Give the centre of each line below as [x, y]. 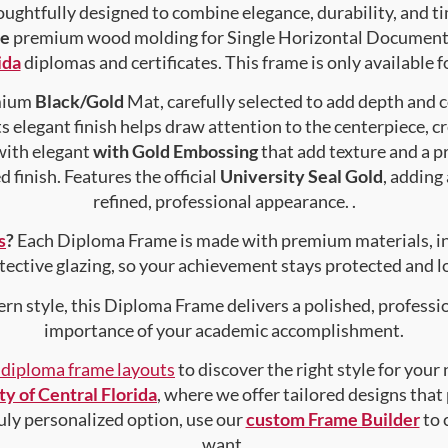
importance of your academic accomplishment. [224, 329]
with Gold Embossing [175, 150]
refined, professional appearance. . [224, 200]
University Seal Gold [301, 175]
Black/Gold [79, 100]
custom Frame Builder [332, 419]
